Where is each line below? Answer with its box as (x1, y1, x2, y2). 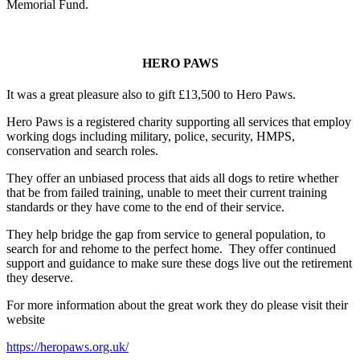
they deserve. (6, 271, 73, 285)
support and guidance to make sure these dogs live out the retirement (6, 256, 352, 271)
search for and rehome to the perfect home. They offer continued (6, 242, 336, 256)
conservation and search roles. (6, 144, 158, 158)
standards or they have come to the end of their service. (6, 200, 284, 215)
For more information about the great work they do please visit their (6, 298, 348, 313)
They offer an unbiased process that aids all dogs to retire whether (6, 171, 338, 186)
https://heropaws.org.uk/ (6, 340, 129, 354)
